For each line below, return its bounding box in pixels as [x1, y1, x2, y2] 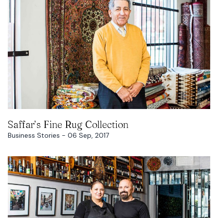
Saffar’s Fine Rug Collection [8, 118, 128, 131]
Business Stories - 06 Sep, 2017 [8, 131, 109, 140]
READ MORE [88, 113, 130, 124]
